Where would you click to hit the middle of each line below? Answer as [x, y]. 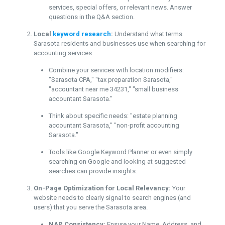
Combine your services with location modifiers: [116, 70]
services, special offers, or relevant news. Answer [120, 7]
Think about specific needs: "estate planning [113, 116]
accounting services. [63, 53]
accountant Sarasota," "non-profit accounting [114, 125]
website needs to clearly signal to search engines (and [112, 198]
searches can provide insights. [93, 171]
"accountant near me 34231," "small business [113, 89]
